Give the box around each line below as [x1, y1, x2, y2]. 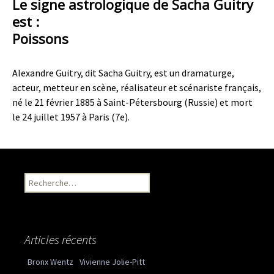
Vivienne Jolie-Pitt [80, 256, 145, 267]
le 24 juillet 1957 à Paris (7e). [12, 111, 130, 123]
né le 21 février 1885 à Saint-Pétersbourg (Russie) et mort [12, 96, 253, 108]
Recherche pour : [24, 174, 87, 185]
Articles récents [24, 232, 97, 247]
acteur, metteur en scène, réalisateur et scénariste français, [12, 81, 261, 94]
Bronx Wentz [28, 256, 73, 267]
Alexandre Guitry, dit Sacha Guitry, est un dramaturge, [12, 67, 234, 79]
